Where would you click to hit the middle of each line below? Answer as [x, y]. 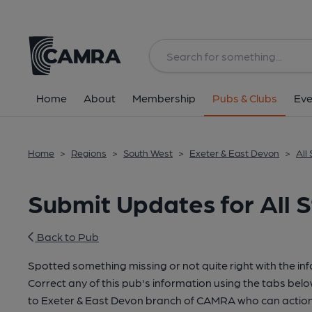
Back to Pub [67, 236]
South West [148, 153]
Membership [164, 98]
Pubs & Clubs [245, 98]
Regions [89, 153]
